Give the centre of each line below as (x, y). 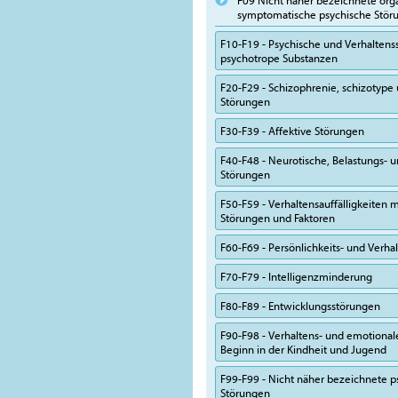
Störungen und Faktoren (278, 218)
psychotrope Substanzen (279, 58)
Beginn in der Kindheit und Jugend (303, 349)
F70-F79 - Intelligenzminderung (296, 276)
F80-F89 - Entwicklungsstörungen (300, 306)
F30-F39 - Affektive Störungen (292, 131)
